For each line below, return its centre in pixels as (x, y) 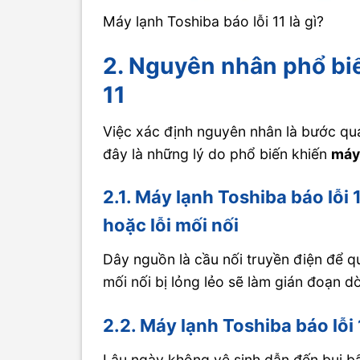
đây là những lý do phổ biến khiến (217, 153)
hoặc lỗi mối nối (171, 225)
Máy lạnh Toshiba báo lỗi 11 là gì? (214, 21)
